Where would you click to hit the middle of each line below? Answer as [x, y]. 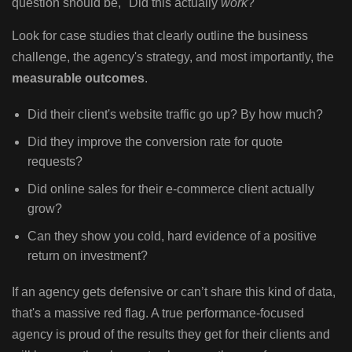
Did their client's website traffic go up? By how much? [175, 114]
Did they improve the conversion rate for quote [155, 141]
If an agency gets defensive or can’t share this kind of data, [174, 291]
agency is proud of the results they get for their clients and [171, 334]
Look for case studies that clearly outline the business [160, 35]
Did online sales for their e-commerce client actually [171, 189]
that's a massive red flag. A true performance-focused [158, 313]
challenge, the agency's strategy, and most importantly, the [173, 57]
